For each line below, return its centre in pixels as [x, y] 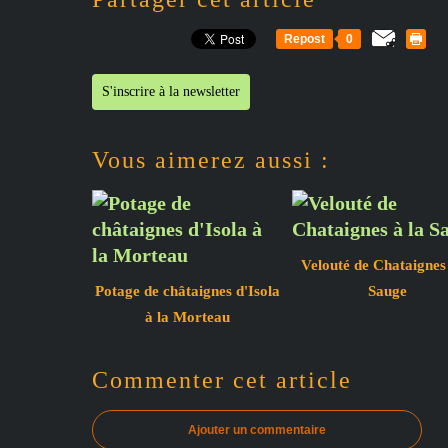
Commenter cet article [222, 379]
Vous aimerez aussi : [211, 159]
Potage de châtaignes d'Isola [187, 290]
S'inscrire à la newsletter [171, 91]
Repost [304, 38]
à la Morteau [187, 316]
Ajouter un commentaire [257, 429]
